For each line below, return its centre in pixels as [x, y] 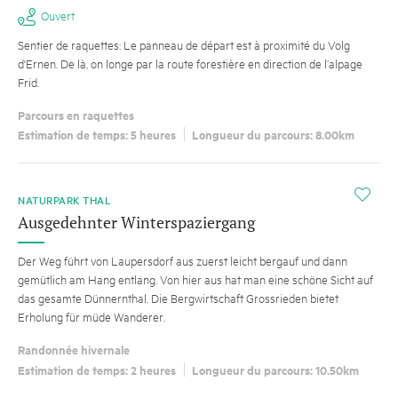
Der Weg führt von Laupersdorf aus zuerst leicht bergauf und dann [183, 261]
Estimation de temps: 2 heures [97, 369]
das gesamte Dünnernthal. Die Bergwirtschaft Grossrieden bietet [178, 298]
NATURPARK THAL [64, 201]
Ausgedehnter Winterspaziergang [136, 223]
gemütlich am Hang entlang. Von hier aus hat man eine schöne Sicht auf [195, 279]
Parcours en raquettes [76, 114]
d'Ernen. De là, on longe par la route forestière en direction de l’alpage [190, 64]
